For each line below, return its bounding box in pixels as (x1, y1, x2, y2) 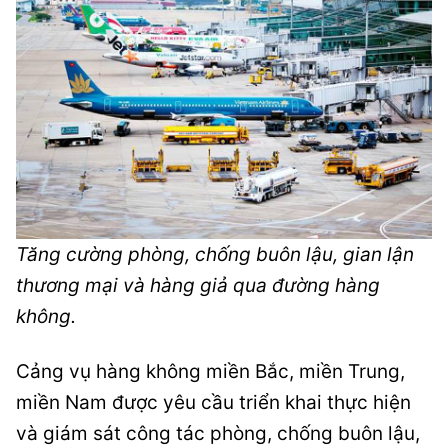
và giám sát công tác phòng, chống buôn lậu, (16, 422, 420, 446)
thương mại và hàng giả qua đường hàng (16, 274, 380, 298)
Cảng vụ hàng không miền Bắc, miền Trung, (16, 360, 405, 384)
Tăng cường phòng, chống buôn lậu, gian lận (16, 243, 414, 267)
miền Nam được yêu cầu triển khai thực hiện (16, 391, 411, 415)
